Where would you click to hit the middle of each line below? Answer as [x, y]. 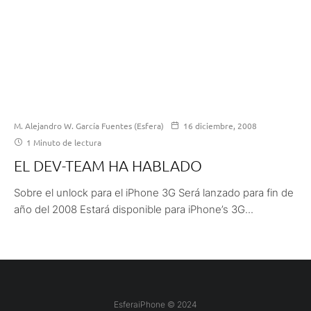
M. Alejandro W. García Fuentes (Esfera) [89, 125]
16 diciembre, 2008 [220, 125]
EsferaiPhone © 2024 [155, 304]
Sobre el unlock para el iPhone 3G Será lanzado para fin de [154, 192]
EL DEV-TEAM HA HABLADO [108, 165]
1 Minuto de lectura [63, 142]
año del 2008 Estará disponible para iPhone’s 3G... [134, 209]
